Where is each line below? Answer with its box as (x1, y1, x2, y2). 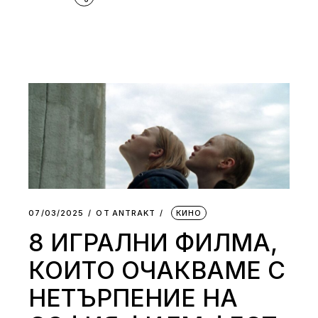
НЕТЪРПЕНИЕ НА (28, 283, 238, 313)
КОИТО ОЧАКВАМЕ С (28, 256, 286, 285)
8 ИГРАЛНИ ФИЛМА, (28, 228, 278, 258)
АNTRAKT (111, 208, 156, 219)
